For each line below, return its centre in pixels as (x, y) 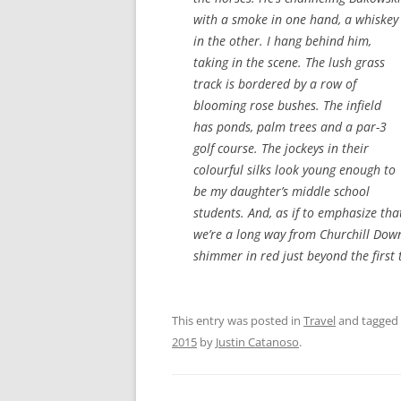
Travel (320, 321)
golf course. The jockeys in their (281, 149)
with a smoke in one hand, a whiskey (296, 20)
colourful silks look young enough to (294, 170)
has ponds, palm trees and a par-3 (290, 127)
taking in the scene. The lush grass (289, 63)
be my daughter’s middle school (282, 192)
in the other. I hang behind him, (282, 41)
